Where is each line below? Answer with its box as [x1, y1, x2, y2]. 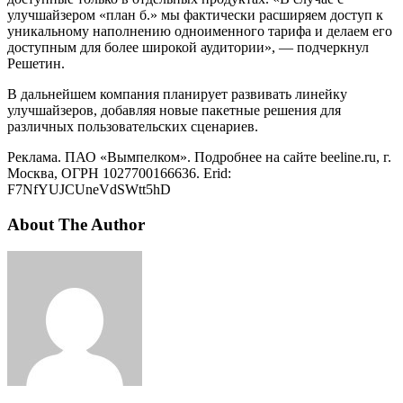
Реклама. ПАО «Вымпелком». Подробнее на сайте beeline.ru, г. [7, 149, 391, 166]
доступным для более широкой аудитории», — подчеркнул [7, 40, 369, 56]
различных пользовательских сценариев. [7, 119, 258, 135]
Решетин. [7, 56, 65, 72]
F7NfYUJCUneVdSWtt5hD [7, 182, 171, 198]
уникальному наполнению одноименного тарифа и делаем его [7, 23, 392, 40]
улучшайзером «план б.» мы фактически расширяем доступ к [7, 7, 383, 23]
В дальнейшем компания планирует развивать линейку [7, 86, 347, 103]
